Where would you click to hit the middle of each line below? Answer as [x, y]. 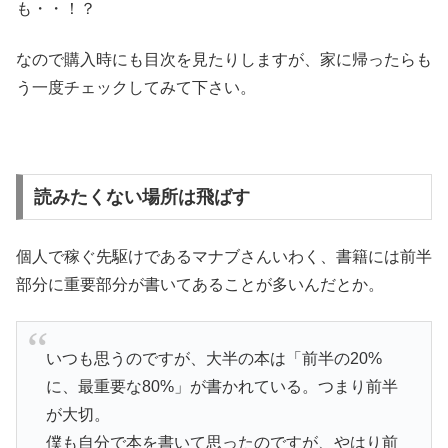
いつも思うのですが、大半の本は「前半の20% [213, 358]
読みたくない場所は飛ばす [141, 197]
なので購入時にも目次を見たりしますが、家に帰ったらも [224, 59]
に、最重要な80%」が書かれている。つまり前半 [221, 386]
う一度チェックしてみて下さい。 [136, 87]
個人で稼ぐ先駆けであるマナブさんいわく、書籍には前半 [224, 256]
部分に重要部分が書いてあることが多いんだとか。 [200, 284]
